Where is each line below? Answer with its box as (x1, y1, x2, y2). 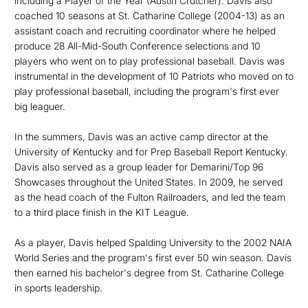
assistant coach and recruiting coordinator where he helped (14, 25, 276, 36)
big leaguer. (14, 100, 68, 112)
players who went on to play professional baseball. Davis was (14, 55, 285, 67)
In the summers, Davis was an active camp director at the (14, 131, 268, 142)
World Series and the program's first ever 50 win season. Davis (14, 252, 291, 263)
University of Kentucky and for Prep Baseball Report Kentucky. (14, 146, 288, 157)
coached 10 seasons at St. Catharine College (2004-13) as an (14, 10, 285, 21)
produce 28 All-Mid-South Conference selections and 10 (14, 40, 261, 52)
